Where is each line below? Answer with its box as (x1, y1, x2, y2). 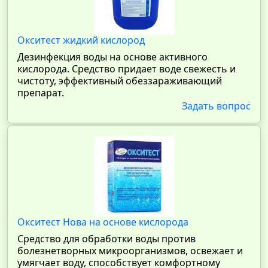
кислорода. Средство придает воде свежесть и (17, 62, 236, 75)
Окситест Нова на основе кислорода (17, 215, 188, 229)
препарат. (17, 86, 64, 99)
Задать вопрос (182, 99, 251, 112)
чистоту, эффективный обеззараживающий (17, 74, 222, 87)
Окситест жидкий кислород (17, 33, 145, 47)
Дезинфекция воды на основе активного (17, 50, 208, 63)
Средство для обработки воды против (17, 232, 196, 245)
